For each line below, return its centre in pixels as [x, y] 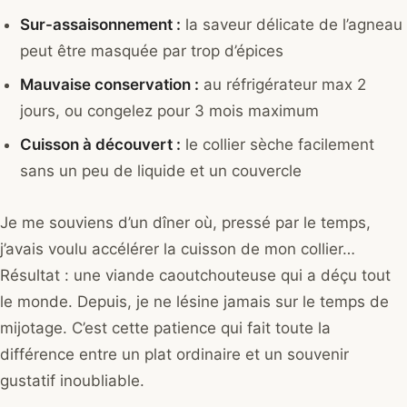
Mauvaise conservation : [110, 85]
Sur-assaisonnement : [101, 25]
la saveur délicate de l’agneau [292, 25]
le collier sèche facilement [278, 145]
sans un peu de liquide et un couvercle [161, 171]
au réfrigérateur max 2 [283, 85]
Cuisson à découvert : [101, 145]
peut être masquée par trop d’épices [152, 51]
